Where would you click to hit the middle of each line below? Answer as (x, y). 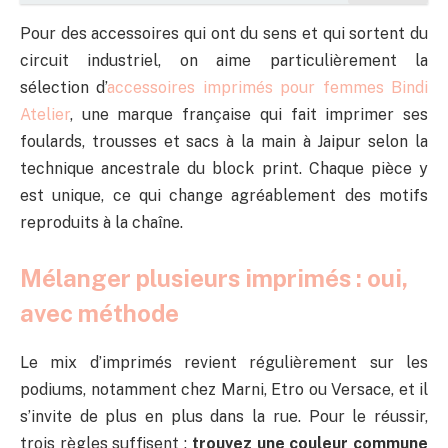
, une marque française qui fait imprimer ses (249, 115)
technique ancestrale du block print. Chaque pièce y (224, 169)
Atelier (45, 115)
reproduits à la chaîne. (101, 223)
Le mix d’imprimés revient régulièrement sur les (224, 362)
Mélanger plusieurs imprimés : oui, (214, 277)
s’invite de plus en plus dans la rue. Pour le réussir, (224, 416)
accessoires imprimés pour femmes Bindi (268, 88)
